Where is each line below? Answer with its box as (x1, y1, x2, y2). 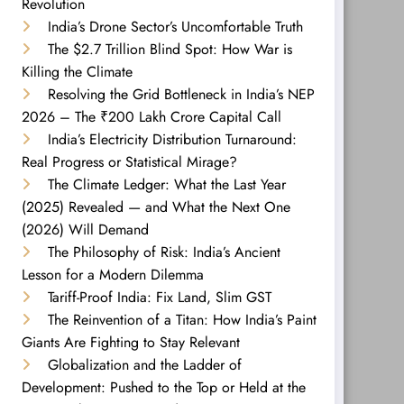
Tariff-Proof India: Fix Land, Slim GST (47, 286, 271, 308)
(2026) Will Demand (21, 218, 149, 240)
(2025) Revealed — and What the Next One (21, 196, 290, 217)
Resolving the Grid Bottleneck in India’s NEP (47, 83, 315, 105)
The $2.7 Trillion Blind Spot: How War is (47, 38, 292, 60)
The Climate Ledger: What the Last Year (47, 173, 286, 195)
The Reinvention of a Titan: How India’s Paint (47, 308, 317, 330)
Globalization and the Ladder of (47, 353, 242, 375)
